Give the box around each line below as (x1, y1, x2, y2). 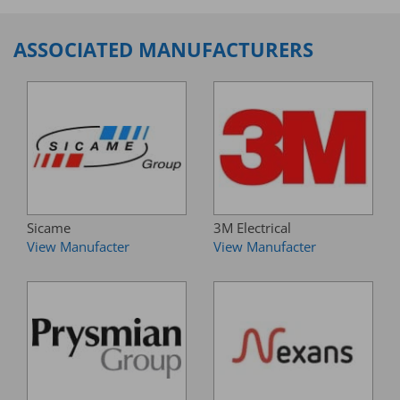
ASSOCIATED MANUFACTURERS (13, 36, 313, 63)
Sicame (27, 219, 71, 237)
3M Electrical (213, 219, 291, 237)
